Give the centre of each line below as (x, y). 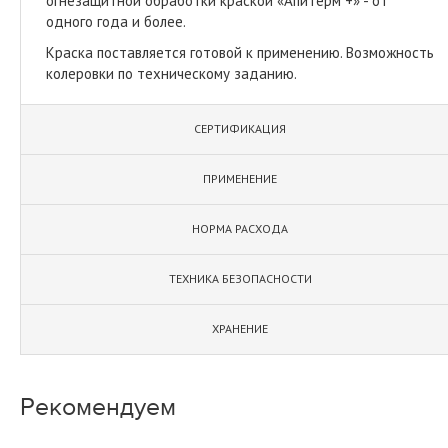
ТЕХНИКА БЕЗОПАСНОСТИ (240, 278)
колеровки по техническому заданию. (171, 73)
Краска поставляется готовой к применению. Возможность (240, 52)
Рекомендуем (98, 406)
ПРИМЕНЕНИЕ (240, 178)
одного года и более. (116, 21)
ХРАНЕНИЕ (240, 328)
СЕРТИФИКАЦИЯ (240, 128)
